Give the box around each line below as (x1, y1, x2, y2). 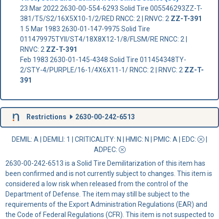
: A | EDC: (170, 135, 197, 144)
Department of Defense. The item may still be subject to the (5, 190, 190, 198)
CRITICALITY (75, 135, 114, 144)
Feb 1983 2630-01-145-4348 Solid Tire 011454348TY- (20, 56, 186, 64)
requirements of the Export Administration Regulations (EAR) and (5, 200, 207, 209)
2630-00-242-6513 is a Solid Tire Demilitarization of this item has (5, 159, 205, 168)
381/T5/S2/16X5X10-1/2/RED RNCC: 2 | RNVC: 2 (20, 15, 171, 23)
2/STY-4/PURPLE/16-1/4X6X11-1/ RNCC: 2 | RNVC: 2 (20, 66, 184, 74)
